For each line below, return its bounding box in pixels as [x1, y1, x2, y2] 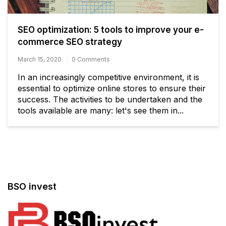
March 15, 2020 [18, 55, 62, 63]
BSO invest [8, 181, 56, 192]
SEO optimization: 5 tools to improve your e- [18, 24, 204, 35]
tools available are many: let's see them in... [18, 105, 184, 116]
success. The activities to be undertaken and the [18, 94, 202, 104]
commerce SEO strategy [18, 36, 122, 47]
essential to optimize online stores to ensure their [18, 83, 206, 93]
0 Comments [72, 55, 110, 63]
